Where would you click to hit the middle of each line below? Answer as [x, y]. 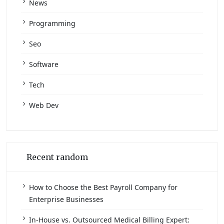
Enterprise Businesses [66, 199]
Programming [52, 23]
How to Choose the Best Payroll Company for [103, 187]
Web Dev [44, 105]
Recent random [57, 157]
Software [44, 64]
